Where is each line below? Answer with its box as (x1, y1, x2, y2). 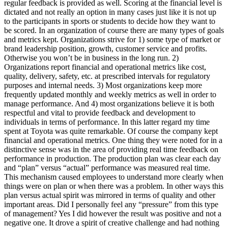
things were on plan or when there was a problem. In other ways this (4, 181, 223, 190)
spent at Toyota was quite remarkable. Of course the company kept (4, 126, 218, 135)
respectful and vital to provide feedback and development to (4, 108, 195, 117)
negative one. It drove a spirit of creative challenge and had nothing (4, 218, 219, 227)
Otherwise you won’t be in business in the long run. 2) (4, 53, 179, 62)
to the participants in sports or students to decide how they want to (4, 16, 215, 25)
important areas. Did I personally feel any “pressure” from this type (4, 199, 218, 209)
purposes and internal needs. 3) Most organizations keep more (4, 80, 202, 90)
